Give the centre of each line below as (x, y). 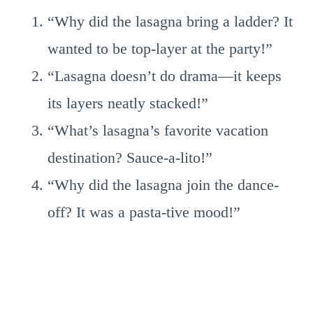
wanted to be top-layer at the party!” (160, 49)
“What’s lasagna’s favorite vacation (158, 130)
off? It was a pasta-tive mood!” (144, 212)
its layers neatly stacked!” (128, 103)
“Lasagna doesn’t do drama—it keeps (165, 76)
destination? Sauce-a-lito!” (130, 158)
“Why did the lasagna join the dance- (163, 185)
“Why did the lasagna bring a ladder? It (170, 21)
